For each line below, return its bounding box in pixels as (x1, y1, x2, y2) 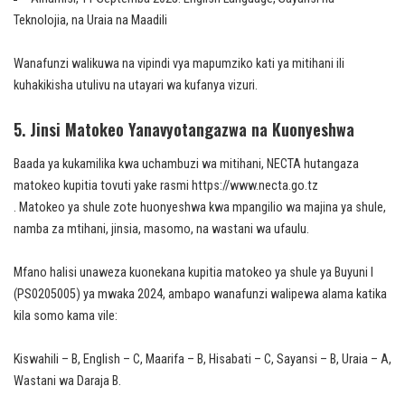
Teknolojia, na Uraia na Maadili (14, 13, 167, 29)
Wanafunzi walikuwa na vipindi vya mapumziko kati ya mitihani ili (14, 56, 344, 72)
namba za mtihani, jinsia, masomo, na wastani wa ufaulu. (14, 221, 309, 238)
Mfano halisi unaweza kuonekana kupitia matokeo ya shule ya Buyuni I (14, 265, 373, 281)
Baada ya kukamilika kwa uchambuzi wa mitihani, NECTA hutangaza (14, 156, 359, 173)
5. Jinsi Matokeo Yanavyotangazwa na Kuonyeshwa (14, 118, 354, 142)
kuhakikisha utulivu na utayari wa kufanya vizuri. (14, 78, 258, 94)
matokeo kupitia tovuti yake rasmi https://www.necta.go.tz (14, 178, 318, 194)
